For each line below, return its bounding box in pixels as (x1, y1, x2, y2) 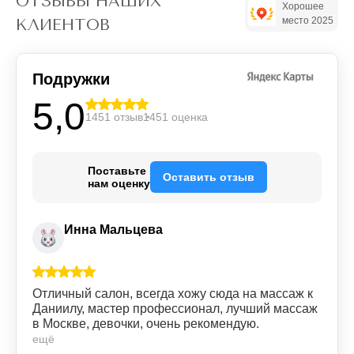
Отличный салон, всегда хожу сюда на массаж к (32, 286, 313, 300)
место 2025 (282, 14, 333, 26)
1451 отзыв (85, 110, 143, 123)
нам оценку (87, 177, 150, 190)
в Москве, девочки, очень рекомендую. (32, 316, 259, 330)
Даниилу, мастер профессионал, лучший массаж (32, 301, 318, 315)
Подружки (32, 70, 110, 88)
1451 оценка (143, 110, 208, 123)
